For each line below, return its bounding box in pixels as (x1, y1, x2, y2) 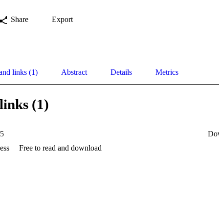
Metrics (155, 67, 178, 76)
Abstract (61, 67, 87, 76)
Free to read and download (19, 143, 102, 152)
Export (52, 15, 73, 23)
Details (110, 67, 132, 76)
